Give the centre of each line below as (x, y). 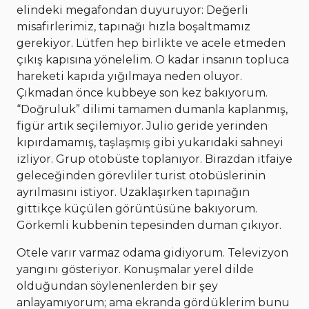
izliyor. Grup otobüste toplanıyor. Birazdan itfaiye (154, 159)
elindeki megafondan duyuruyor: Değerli (132, 10)
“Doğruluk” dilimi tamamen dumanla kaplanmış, (152, 110)
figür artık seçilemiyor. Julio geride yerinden (142, 126)
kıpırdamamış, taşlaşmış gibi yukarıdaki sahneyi (150, 143)
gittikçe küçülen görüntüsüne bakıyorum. (137, 209)
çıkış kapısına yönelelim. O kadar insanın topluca (153, 60)
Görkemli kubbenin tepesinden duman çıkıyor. (149, 226)
